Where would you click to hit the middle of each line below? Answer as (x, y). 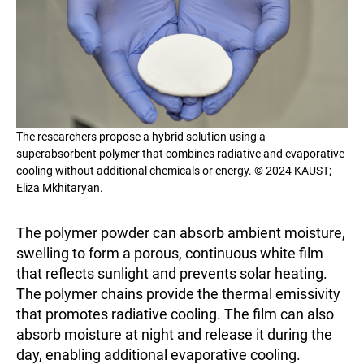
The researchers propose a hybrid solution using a (141, 136)
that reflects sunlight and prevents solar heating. (172, 273)
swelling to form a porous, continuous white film (170, 253)
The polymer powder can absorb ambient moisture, (181, 232)
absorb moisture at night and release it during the (174, 334)
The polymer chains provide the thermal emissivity (178, 293)
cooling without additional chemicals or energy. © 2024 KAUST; (174, 170)
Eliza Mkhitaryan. (60, 187)
